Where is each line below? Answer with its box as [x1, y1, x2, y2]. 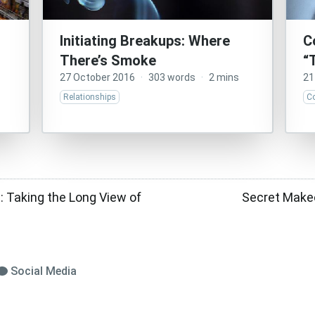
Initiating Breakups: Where [59, 32, 230, 49]
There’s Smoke [59, 52, 156, 69]
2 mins [208, 72, 239, 83]
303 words [148, 72, 195, 83]
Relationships [63, 92, 116, 102]
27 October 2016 [59, 72, 135, 83]
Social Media [11, 264, 77, 278]
